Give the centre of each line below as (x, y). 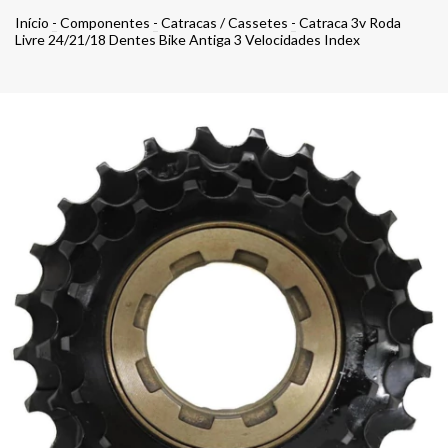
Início (32, 22)
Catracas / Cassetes (224, 22)
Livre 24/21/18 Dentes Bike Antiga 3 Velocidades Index (187, 39)
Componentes (105, 22)
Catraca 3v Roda (350, 22)
